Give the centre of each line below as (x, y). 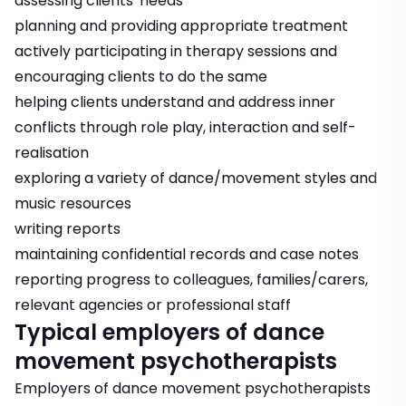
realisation (52, 153)
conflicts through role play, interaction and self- (185, 128)
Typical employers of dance (169, 333)
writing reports (68, 229)
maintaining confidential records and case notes (187, 255)
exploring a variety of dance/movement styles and (196, 179)
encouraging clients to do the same (141, 77)
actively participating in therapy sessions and (176, 52)
